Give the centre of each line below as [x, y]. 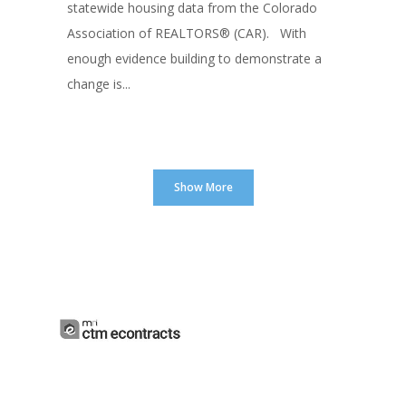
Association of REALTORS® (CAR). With [187, 34]
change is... [99, 84]
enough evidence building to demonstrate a [194, 59]
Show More [203, 188]
